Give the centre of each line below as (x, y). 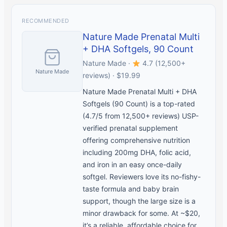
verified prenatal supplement (130, 128)
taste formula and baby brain (131, 189)
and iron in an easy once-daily (133, 165)
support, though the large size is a (139, 201)
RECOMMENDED (46, 21)
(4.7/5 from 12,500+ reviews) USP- (141, 116)
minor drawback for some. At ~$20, (142, 213)
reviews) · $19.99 (112, 75)
